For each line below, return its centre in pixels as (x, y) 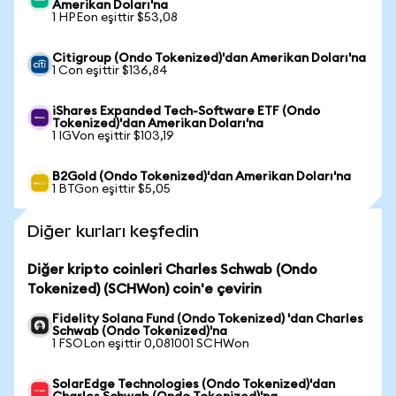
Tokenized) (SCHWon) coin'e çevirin (145, 289)
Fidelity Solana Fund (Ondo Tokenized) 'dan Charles (208, 319)
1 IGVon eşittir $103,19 (113, 136)
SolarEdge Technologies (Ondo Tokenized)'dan (194, 385)
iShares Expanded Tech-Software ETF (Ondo (186, 111)
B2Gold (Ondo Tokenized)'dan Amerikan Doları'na (202, 177)
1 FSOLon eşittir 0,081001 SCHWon (151, 344)
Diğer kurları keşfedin (113, 231)
